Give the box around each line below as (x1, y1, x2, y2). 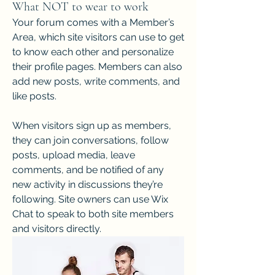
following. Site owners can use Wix (12, 193, 168, 205)
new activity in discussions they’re (12, 179, 163, 190)
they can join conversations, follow (12, 134, 169, 146)
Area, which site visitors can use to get (12, 31, 184, 43)
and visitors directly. (12, 223, 104, 234)
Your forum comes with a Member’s (12, 17, 174, 28)
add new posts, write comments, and (12, 76, 180, 87)
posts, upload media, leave (12, 149, 135, 161)
